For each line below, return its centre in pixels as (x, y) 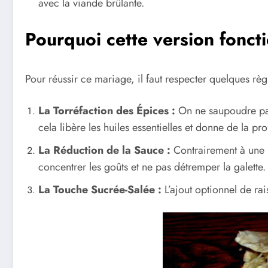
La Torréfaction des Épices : (107, 111)
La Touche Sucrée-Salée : (100, 190)
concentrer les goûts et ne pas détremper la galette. (152, 167)
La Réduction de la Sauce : (104, 150)
